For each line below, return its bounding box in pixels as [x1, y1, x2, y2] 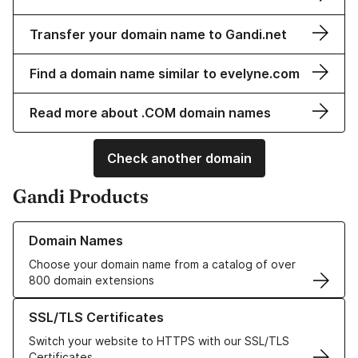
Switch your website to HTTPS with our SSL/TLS [29, 334, 289, 348]
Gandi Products [13, 185, 149, 209]
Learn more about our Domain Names [13, 222, 210, 237]
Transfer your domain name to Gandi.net [30, 26, 287, 43]
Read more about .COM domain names [30, 105, 271, 121]
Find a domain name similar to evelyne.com [30, 66, 300, 82]
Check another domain [106, 150, 252, 167]
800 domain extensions [29, 273, 154, 288]
